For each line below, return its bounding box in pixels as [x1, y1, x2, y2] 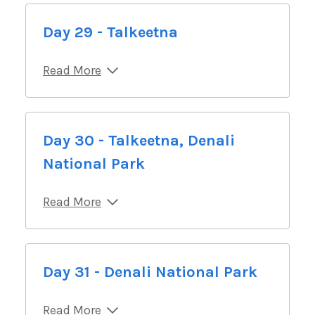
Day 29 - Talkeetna [43, 22, 178, 41]
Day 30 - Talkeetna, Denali [43, 131, 235, 150]
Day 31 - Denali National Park [43, 262, 257, 281]
